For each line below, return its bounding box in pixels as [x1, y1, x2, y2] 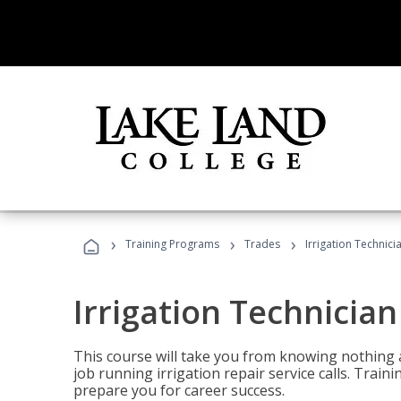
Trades [244, 236, 280, 252]
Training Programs [125, 236, 219, 252]
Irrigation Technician [73, 290, 397, 334]
